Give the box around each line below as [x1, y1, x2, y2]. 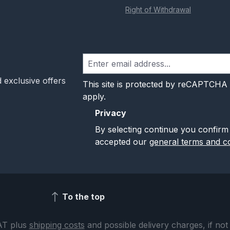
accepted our [94, 137, 149, 147]
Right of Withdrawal [125, 5, 191, 14]
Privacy [94, 108, 126, 119]
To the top [62, 191, 105, 202]
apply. [82, 91, 106, 102]
